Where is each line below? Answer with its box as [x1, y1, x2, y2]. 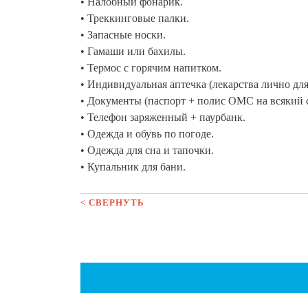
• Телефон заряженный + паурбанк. [80, 111, 245, 123]
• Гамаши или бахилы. [80, 45, 186, 57]
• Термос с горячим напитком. [80, 62, 221, 74]
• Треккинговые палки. [80, 12, 189, 24]
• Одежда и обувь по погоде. [80, 128, 214, 140]
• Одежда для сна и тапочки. [80, 144, 214, 156]
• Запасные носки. [80, 29, 166, 41]
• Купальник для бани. [80, 161, 186, 173]
